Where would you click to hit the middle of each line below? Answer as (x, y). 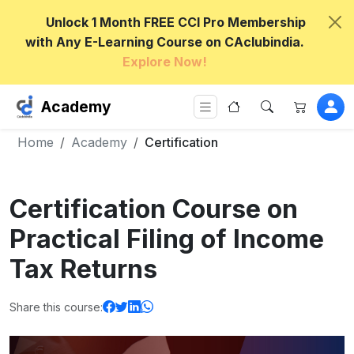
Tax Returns (83, 269)
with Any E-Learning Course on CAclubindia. (164, 42)
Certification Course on (154, 209)
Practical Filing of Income (167, 239)
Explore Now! (164, 62)
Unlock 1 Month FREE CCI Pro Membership (175, 22)
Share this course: (56, 307)
